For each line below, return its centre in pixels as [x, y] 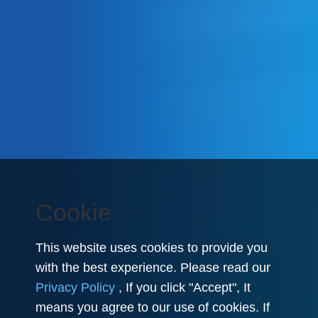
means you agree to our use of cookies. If [153, 307]
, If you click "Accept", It [183, 287]
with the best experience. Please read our [153, 268]
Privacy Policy [75, 287]
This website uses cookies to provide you [152, 248]
